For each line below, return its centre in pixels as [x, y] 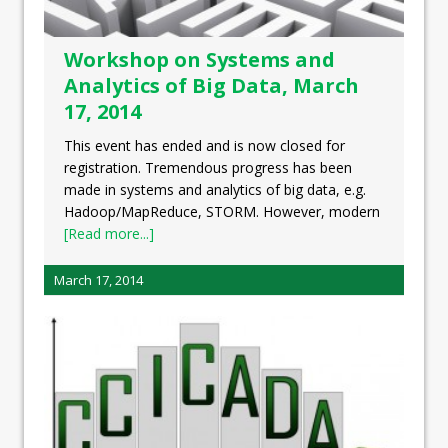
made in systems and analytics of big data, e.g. [215, 190]
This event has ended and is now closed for [204, 146]
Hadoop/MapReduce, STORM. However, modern [222, 212]
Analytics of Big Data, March [211, 86]
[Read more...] [109, 234]
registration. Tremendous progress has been [208, 168]
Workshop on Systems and [199, 60]
